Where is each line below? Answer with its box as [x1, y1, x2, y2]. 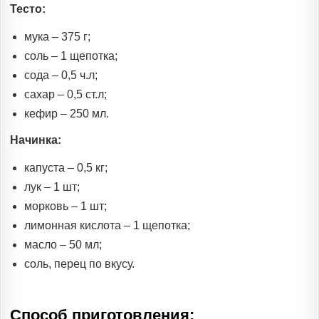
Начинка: [10, 133, 61, 146]
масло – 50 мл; [24, 238, 102, 251]
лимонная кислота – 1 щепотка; [24, 219, 190, 231]
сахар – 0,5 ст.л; [24, 88, 107, 100]
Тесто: [10, 2, 46, 15]
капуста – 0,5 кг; [24, 161, 108, 174]
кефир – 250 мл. [24, 107, 109, 120]
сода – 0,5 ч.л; [24, 68, 98, 81]
